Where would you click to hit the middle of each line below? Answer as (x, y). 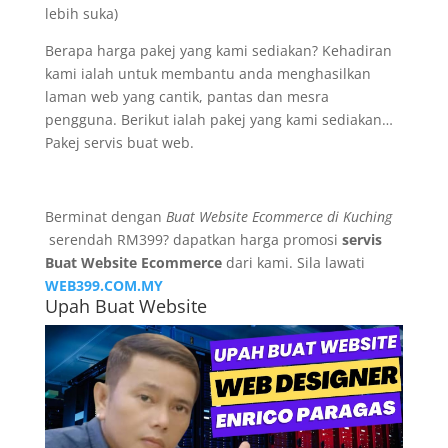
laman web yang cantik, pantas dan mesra (186, 96)
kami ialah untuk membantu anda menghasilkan (207, 73)
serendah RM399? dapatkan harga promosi (193, 239)
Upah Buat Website (125, 306)
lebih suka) (81, 13)
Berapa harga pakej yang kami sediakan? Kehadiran (218, 50)
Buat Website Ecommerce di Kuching (278, 216)
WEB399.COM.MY (103, 285)
